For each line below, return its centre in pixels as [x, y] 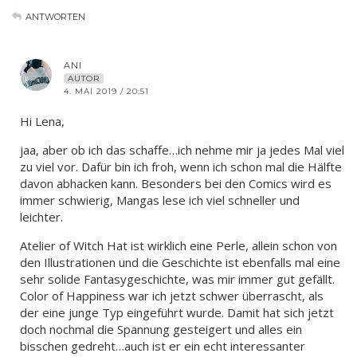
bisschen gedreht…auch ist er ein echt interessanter [163, 345]
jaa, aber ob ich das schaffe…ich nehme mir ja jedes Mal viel [182, 149]
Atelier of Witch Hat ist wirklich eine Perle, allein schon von [178, 245]
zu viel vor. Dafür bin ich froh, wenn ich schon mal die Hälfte [181, 166]
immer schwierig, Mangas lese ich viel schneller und [160, 200]
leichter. [41, 216]
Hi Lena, [42, 121]
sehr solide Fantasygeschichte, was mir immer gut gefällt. [177, 279]
